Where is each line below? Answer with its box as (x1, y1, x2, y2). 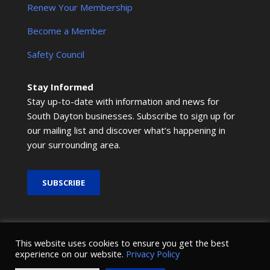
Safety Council (27, 48, 84, 60)
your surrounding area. (27, 138, 121, 151)
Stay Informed (27, 80, 93, 93)
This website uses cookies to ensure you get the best (15, 237, 229, 249)
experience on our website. (15, 248, 126, 260)
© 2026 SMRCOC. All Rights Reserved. (27, 226, 153, 237)
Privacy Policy (126, 248, 180, 260)
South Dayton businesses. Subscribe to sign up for (27, 109, 235, 122)
